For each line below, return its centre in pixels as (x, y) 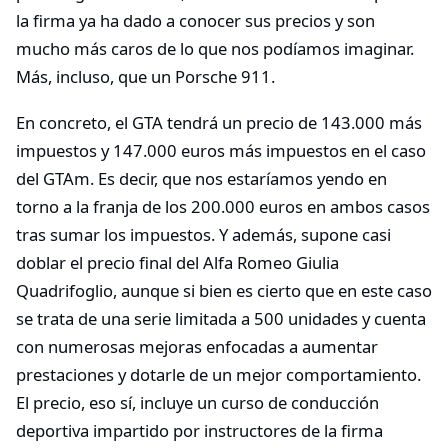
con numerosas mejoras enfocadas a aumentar (197, 346)
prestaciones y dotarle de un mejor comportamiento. (218, 374)
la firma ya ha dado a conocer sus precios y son (195, 21)
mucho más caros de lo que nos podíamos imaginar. (215, 49)
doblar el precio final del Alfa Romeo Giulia (177, 262)
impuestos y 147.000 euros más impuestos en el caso (221, 150)
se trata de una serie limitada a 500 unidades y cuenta (221, 318)
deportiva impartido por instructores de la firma (199, 430)
